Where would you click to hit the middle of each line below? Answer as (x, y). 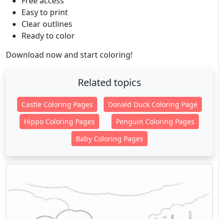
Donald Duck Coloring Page (153, 104)
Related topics (109, 82)
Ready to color (48, 36)
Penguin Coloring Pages (155, 121)
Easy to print (45, 12)
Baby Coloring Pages (109, 139)
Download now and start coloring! (69, 55)
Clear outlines (47, 24)
